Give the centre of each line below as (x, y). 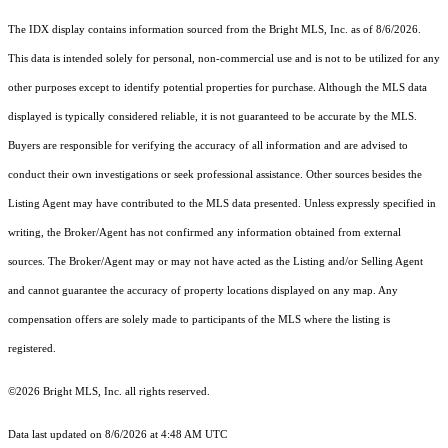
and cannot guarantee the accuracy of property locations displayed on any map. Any (203, 291)
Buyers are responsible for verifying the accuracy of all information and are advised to (208, 146)
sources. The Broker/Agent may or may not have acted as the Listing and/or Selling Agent (215, 262)
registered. (32, 349)
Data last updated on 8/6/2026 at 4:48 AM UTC (117, 435)
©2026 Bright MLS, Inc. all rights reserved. (109, 392)
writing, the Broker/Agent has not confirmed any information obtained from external (204, 233)
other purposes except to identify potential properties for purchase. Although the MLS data (217, 88)
